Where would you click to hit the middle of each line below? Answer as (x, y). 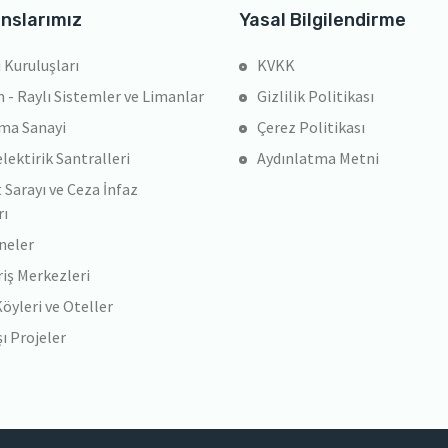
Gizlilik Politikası (315, 95)
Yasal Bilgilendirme (322, 19)
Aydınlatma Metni (318, 157)
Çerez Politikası (311, 126)
